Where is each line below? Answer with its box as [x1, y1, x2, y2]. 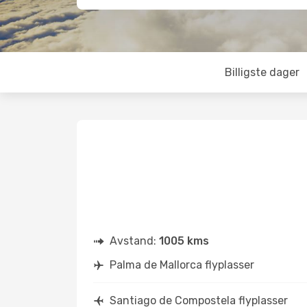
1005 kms [159, 234, 209, 247]
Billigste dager [224, 66, 299, 79]
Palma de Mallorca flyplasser [110, 258, 254, 271]
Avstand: [110, 234, 159, 247]
